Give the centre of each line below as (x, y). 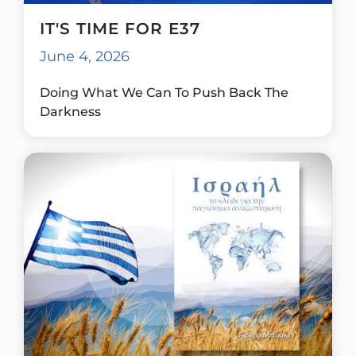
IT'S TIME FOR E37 (120, 28)
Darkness (70, 111)
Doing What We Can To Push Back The (164, 92)
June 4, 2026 (85, 56)
